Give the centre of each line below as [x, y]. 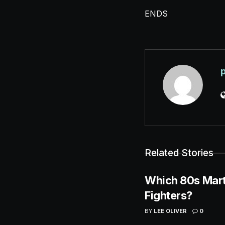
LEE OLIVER [170, 211]
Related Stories [179, 153]
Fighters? [169, 195]
